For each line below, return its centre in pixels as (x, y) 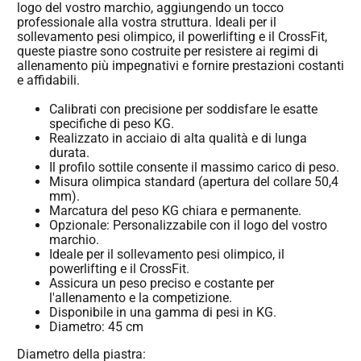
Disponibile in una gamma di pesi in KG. (163, 312)
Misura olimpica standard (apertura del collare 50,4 (194, 181)
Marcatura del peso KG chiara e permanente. (175, 210)
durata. (69, 152)
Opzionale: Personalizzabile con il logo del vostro (188, 225)
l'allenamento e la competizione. (141, 297)
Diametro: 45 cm (96, 326)
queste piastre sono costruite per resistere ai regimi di (168, 52)
